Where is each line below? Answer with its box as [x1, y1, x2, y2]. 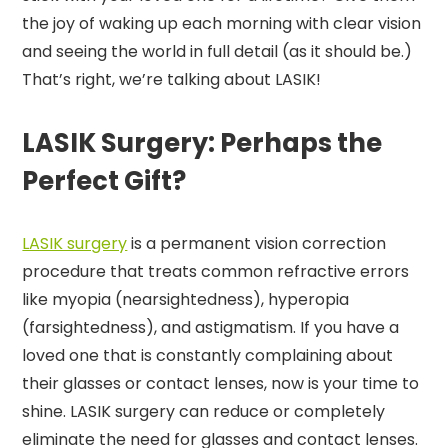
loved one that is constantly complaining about [22, 343, 394, 367]
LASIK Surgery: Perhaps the [22, 124, 383, 161]
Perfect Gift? [22, 162, 187, 199]
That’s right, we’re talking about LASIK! [22, 67, 322, 91]
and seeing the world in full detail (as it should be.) [22, 39, 413, 63]
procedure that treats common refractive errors [22, 259, 410, 283]
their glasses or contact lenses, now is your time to [22, 371, 420, 395]
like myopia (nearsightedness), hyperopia [22, 287, 350, 311]
